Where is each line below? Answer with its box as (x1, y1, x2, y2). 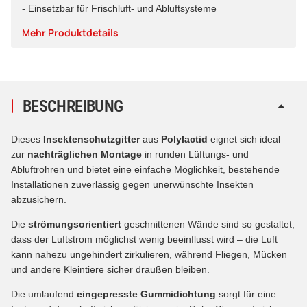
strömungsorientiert (28, 218, 124, 230)
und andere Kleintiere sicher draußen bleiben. (11, 263, 210, 275)
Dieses (11, 133, 43, 145)
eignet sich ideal (210, 133, 280, 145)
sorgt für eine (219, 288, 276, 299)
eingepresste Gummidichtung (77, 288, 219, 299)
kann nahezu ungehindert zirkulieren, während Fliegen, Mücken (11, 248, 287, 260)
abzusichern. (11, 193, 66, 205)
